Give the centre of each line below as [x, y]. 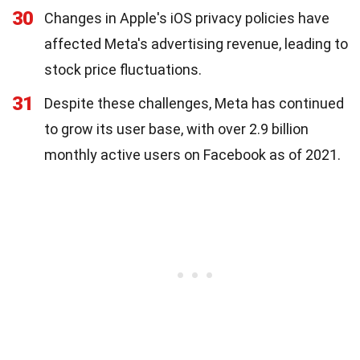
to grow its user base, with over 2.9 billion [176, 129]
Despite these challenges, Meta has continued [194, 103]
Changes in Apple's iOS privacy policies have [187, 18]
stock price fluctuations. [123, 70]
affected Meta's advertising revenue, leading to [196, 44]
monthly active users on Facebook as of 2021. [192, 155]
